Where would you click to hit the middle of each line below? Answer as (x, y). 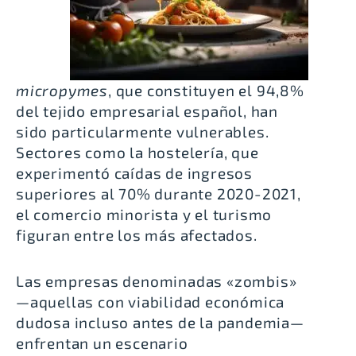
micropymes (62, 90)
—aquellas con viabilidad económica (151, 301)
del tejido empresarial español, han (147, 110)
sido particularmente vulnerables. (143, 131)
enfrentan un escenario (102, 342)
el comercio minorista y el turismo (144, 214)
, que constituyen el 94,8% (206, 90)
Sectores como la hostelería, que (137, 152)
